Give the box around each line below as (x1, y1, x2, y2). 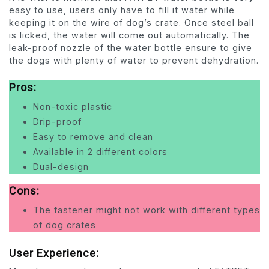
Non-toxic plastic (33, 101, 112, 112)
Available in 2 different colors (33, 147, 168, 157)
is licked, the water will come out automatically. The (9, 30, 250, 41)
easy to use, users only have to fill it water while (9, 5, 235, 16)
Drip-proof (33, 116, 82, 127)
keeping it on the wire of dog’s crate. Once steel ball (9, 17, 254, 28)
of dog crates (33, 220, 96, 231)
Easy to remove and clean (33, 131, 153, 142)
